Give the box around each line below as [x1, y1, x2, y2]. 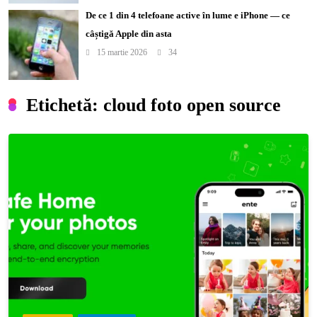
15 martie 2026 [95, 47, 147, 57]
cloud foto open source [103, 94, 281, 115]
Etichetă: [26, 94, 103, 115]
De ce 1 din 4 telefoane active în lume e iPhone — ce [86, 10, 290, 21]
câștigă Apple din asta [86, 28, 172, 39]
